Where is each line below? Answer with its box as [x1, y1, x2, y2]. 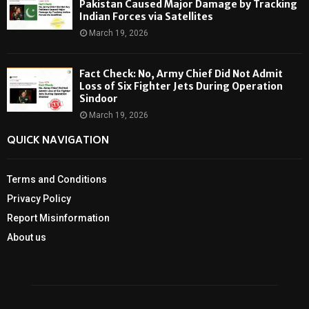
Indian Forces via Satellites [79, 10, 213, 23]
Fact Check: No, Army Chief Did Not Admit [79, 68, 283, 81]
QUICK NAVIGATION [7, 132, 109, 150]
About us [7, 232, 46, 243]
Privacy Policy [7, 193, 71, 205]
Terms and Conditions [7, 174, 107, 186]
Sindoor [79, 92, 118, 106]
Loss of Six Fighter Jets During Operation [79, 80, 283, 93]
